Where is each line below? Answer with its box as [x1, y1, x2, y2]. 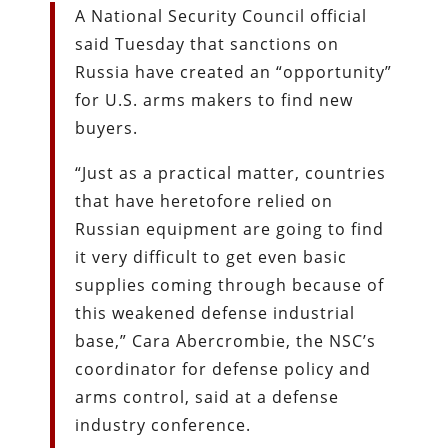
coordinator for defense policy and [75, 357, 372, 380]
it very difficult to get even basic [75, 245, 348, 268]
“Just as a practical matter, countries [75, 161, 387, 184]
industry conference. [75, 413, 252, 436]
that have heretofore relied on [75, 189, 334, 212]
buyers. [75, 116, 139, 139]
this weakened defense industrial [75, 301, 356, 324]
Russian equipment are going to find [75, 217, 385, 240]
